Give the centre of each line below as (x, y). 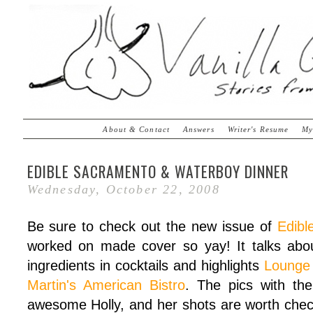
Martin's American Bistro (106, 285)
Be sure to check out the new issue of (152, 227)
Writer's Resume (258, 129)
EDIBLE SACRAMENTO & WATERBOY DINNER (158, 171)
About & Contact (136, 129)
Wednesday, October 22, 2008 (123, 189)
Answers (198, 129)
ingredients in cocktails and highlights (145, 266)
